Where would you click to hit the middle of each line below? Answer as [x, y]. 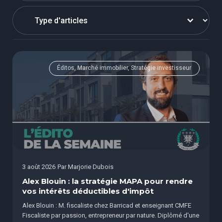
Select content [42, 13]
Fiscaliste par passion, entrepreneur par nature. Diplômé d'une [111, 216]
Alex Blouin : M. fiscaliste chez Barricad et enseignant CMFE [107, 206]
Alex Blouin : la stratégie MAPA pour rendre [108, 182]
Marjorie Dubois [91, 167]
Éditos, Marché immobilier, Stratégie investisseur [124, 68]
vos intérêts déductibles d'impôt [88, 192]
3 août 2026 [39, 167]
